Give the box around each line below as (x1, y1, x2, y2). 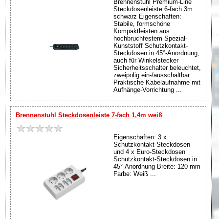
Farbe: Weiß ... (113, 170, 156, 177)
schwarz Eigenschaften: (113, 12, 181, 20)
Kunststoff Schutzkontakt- (113, 42, 188, 49)
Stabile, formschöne (113, 20, 170, 27)
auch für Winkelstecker (113, 56, 178, 64)
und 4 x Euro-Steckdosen (113, 148, 185, 155)
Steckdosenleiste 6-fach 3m (113, 5, 193, 13)
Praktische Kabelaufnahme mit (113, 78, 200, 86)
